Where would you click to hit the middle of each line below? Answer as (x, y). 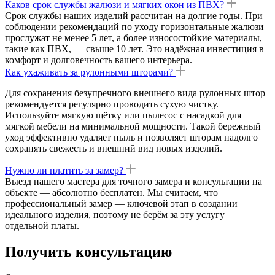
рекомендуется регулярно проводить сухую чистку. (112, 104)
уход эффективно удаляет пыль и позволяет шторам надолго (131, 137)
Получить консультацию (88, 252)
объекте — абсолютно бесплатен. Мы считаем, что (111, 193)
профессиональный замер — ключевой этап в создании (121, 204)
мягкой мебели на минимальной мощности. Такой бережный (133, 126)
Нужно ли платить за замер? (64, 171)
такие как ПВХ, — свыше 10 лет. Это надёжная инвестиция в (134, 49)
